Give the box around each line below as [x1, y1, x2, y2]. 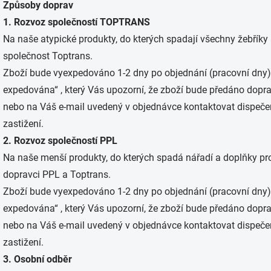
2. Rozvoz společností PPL [3, 135, 117, 146]
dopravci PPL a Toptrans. [3, 169, 111, 180]
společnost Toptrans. [3, 50, 93, 62]
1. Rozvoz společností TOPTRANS [3, 16, 150, 28]
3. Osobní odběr [3, 253, 72, 265]
